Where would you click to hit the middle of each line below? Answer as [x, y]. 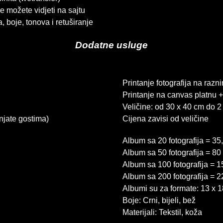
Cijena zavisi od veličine [165, 119]
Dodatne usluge [111, 45]
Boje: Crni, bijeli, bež [159, 200]
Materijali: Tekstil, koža [162, 212]
